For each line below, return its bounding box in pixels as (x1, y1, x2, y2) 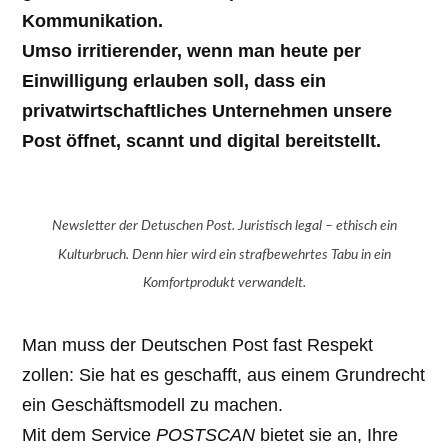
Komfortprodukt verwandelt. (142, 275, 306, 291)
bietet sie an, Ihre (255, 425, 399, 446)
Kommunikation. (22, 10, 164, 31)
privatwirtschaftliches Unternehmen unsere (22, 100, 393, 121)
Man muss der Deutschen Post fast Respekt (22, 335, 374, 356)
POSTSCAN (156, 425, 256, 446)
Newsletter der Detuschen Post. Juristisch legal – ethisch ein (51, 217, 397, 233)
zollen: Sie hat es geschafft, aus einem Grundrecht (22, 365, 426, 386)
